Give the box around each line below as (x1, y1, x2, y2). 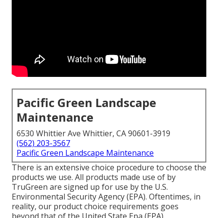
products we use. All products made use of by (12, 172, 176, 183)
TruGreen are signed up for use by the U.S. (12, 182, 168, 193)
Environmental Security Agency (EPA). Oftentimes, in (12, 191, 200, 202)
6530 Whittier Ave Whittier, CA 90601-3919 (17, 128, 170, 139)
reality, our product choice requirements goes (12, 201, 179, 212)
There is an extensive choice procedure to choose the (12, 162, 206, 173)
